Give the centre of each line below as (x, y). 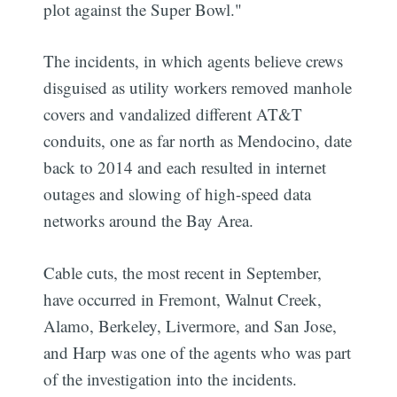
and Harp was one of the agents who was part (198, 352)
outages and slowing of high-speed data (178, 194)
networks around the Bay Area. (149, 221)
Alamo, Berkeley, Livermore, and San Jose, (191, 325)
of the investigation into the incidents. (171, 378)
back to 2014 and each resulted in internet (185, 167)
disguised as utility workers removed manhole (198, 88)
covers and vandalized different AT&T (173, 114)
